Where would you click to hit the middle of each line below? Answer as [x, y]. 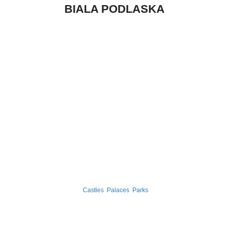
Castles [93, 190]
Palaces [118, 190]
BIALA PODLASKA [114, 9]
